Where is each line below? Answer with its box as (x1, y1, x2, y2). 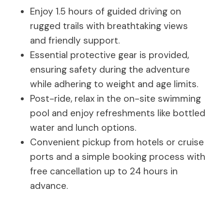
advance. (30, 180, 68, 192)
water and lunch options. (30, 122, 136, 134)
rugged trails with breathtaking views (30, 20, 188, 32)
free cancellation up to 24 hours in (30, 165, 178, 177)
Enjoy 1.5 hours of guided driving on (30, 5, 181, 17)
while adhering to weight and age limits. (30, 78, 198, 90)
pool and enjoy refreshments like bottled (30, 107, 205, 119)
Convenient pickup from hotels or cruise (30, 136, 204, 148)
